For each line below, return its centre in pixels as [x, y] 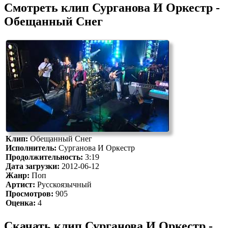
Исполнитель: [31, 148]
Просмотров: [30, 194]
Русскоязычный [63, 185]
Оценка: [21, 203]
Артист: [20, 185]
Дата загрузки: [33, 166]
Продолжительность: [44, 157]
